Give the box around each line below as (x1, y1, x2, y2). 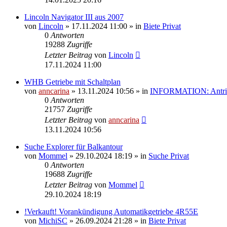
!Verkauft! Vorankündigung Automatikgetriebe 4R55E (24, 207, 198, 216)
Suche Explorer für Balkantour (24, 142, 123, 151)
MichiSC (39, 216, 67, 225)
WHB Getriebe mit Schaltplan (24, 77, 121, 86)
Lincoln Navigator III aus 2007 (24, 12, 124, 21)
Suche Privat (148, 151, 189, 160)
